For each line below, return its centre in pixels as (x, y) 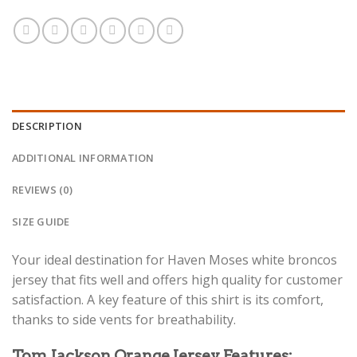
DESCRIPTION (47, 126)
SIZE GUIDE (41, 221)
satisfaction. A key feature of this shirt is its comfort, (168, 299)
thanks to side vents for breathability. (124, 319)
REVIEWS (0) (42, 189)
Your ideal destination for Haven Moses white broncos (175, 259)
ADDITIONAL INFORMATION (83, 157)
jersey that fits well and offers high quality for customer (177, 279)
